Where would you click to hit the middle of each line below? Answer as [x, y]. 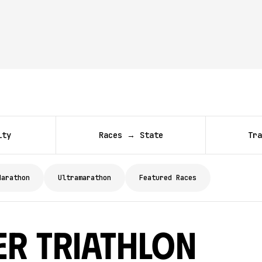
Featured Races [168, 178]
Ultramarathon [85, 178]
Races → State [131, 135]
